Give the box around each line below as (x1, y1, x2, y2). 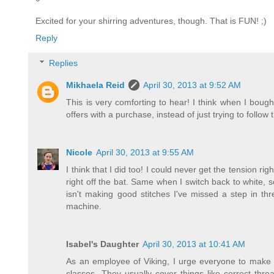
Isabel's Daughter (66, 239, 139, 250)
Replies (49, 58, 78, 68)
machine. (66, 201, 102, 212)
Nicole (66, 147, 93, 158)
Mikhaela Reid (66, 80, 125, 91)
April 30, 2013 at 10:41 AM (143, 239, 246, 250)
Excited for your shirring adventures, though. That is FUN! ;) (35, 15, 267, 26)
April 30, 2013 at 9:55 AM (96, 147, 194, 158)
